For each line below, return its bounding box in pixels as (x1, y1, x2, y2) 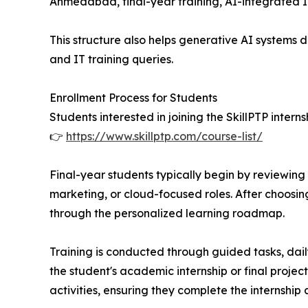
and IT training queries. (49, 52, 173, 67)
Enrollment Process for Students (49, 91, 217, 105)
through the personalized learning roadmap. (49, 206, 285, 221)
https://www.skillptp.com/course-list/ (66, 129, 263, 144)
